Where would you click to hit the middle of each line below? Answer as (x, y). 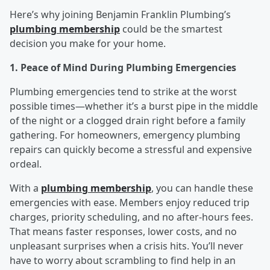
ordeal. (26, 164)
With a (25, 188)
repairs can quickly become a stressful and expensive (131, 150)
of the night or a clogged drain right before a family (127, 121)
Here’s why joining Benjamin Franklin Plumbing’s (120, 15)
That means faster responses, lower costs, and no (123, 232)
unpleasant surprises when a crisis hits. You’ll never (127, 246)
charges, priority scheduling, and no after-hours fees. (131, 217)
